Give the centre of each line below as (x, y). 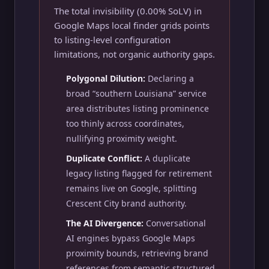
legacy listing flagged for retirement (139, 173)
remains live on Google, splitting (131, 188)
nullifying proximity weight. (122, 138)
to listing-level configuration (112, 40)
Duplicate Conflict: (104, 158)
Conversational (175, 223)
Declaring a (170, 78)
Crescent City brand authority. (126, 203)
